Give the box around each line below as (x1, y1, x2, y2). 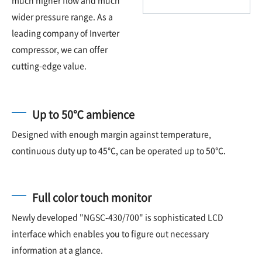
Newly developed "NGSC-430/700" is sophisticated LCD (12, 211, 223, 223)
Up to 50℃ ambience (32, 106, 135, 122)
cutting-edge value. (12, 59, 87, 71)
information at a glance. (12, 243, 103, 256)
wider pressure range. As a (12, 10, 113, 22)
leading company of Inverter (12, 26, 119, 39)
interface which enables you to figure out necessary (12, 227, 209, 239)
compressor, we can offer (12, 43, 108, 55)
